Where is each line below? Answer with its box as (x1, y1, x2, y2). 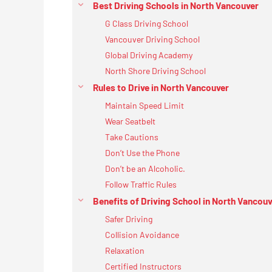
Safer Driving (105, 213, 152, 224)
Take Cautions (105, 131, 158, 142)
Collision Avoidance (105, 229, 179, 240)
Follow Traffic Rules (105, 178, 177, 189)
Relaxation (105, 245, 144, 256)
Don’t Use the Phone (105, 147, 180, 158)
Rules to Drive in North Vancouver (93, 81, 229, 93)
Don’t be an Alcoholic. (105, 163, 185, 174)
